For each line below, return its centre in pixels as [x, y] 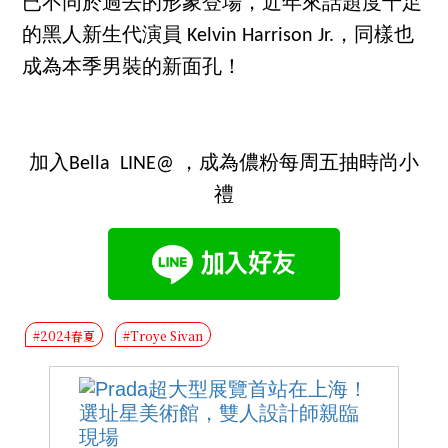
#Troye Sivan [163, 335]
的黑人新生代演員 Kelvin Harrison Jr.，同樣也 [218, 35]
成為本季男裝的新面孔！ [132, 67]
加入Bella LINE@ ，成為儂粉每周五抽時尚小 [224, 163]
